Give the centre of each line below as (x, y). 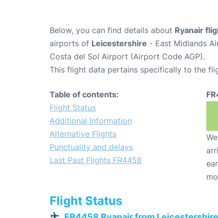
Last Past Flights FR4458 (96, 160)
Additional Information (91, 121)
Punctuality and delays (91, 147)
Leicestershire (119, 44)
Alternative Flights (83, 134)
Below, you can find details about (112, 30)
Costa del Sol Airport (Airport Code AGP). (127, 57)
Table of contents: (84, 95)
